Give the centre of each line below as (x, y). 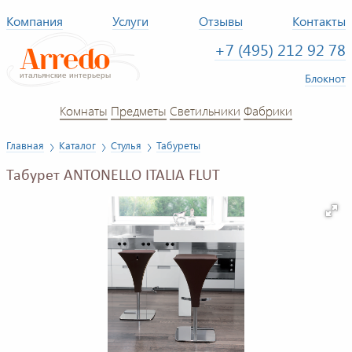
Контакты (319, 21)
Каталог (77, 145)
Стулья (126, 145)
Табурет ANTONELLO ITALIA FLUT (113, 176)
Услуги (131, 21)
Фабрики (268, 110)
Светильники (205, 110)
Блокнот (325, 78)
